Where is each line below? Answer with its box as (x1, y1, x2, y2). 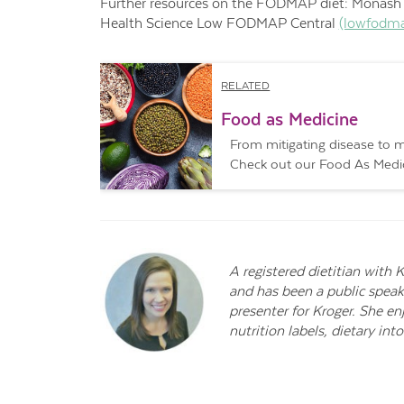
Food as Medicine (221, 109, 359, 131)
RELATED (221, 79, 271, 93)
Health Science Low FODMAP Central (99, 14, 339, 32)
